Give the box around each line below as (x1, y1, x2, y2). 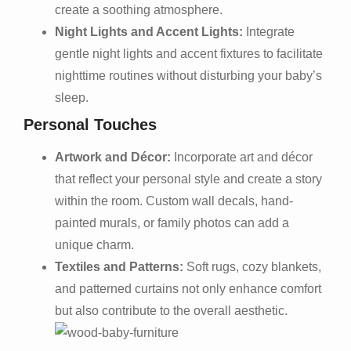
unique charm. (55, 237, 134, 251)
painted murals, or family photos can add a (55, 215, 289, 230)
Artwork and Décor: (55, 150, 171, 164)
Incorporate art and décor (171, 150, 313, 164)
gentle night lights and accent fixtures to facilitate (55, 46, 323, 60)
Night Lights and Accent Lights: (55, 24, 243, 38)
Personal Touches (24, 115, 157, 133)
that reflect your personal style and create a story (55, 172, 322, 186)
